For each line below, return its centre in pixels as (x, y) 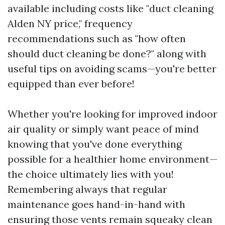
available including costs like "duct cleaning (110, 9)
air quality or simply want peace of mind (103, 129)
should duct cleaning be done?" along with (107, 54)
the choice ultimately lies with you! (91, 174)
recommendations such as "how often (97, 39)
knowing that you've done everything (95, 144)
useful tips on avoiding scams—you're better (112, 69)
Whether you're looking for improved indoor (113, 114)
